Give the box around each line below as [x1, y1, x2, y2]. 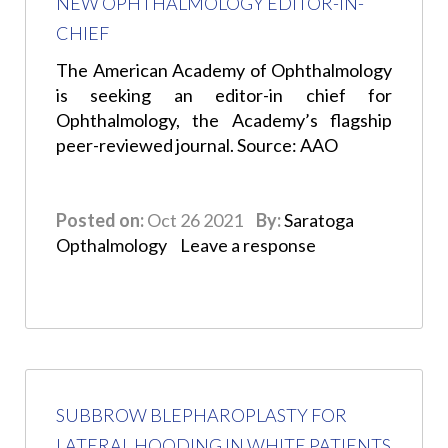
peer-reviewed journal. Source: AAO [56, 134, 338, 157]
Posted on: [56, 209, 144, 232]
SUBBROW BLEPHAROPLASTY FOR [56, 404, 347, 427]
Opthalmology [56, 234, 167, 257]
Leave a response [180, 234, 316, 257]
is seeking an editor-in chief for [56, 84, 392, 107]
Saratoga [284, 209, 354, 232]
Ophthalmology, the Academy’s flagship [56, 109, 392, 132]
